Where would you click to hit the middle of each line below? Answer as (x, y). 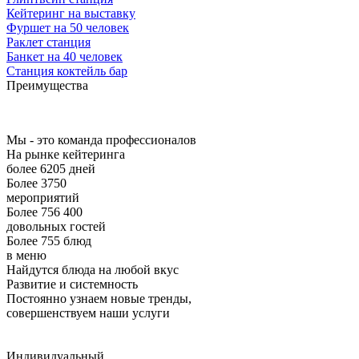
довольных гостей (56, 227)
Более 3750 (36, 184)
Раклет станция (48, 42)
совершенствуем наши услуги (88, 313)
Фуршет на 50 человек (68, 28)
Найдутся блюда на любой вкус (93, 270)
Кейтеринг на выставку (71, 14)
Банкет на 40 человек (65, 57)
